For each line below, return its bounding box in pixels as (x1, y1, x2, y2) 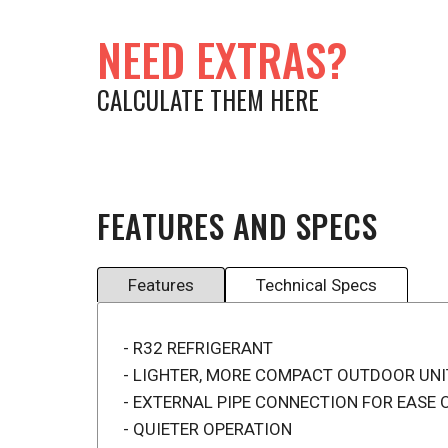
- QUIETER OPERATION (123, 419, 292, 439)
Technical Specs (256, 275, 377, 295)
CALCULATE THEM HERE (97, 81, 319, 118)
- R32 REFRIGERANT (123, 338, 273, 358)
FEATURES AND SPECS (97, 202, 377, 249)
